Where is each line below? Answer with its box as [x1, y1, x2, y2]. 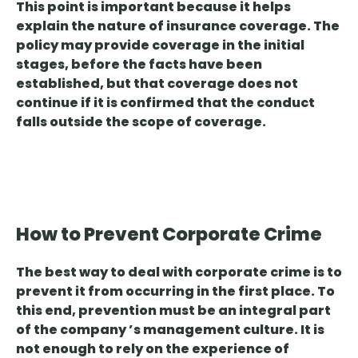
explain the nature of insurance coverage [16, 17, 307, 36]
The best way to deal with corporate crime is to [16, 263, 342, 282]
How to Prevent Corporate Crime [16, 221, 322, 248]
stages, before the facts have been [16, 55, 262, 74]
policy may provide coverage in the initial [16, 36, 304, 55]
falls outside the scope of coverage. [16, 113, 266, 132]
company [58, 320, 129, 340]
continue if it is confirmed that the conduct [16, 93, 315, 113]
